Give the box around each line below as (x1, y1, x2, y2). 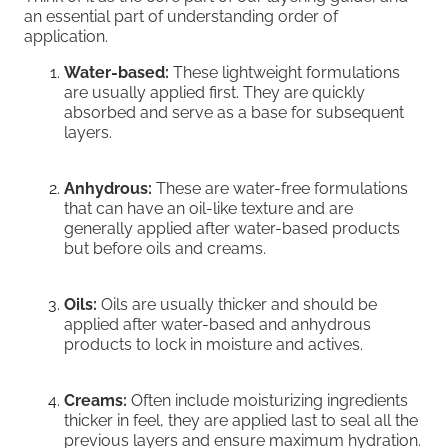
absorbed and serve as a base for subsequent (64, 103, 404, 123)
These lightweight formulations (169, 63, 400, 83)
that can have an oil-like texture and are (64, 199, 353, 219)
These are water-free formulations (152, 179, 408, 199)
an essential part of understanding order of (24, 7, 338, 27)
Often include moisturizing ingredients (127, 391, 408, 411)
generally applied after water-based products (64, 219, 400, 239)
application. (24, 27, 108, 47)
